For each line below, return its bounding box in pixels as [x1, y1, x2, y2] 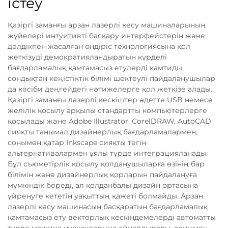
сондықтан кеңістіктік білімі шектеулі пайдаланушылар [8, 74, 215, 83]
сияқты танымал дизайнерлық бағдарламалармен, [8, 127, 197, 137]
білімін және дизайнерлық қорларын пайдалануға [8, 170, 197, 180]
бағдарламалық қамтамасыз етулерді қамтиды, [8, 63, 184, 73]
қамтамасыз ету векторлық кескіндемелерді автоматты [8, 213, 216, 222]
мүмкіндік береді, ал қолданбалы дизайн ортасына [8, 181, 198, 190]
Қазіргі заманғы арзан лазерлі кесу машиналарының [8, 20, 206, 30]
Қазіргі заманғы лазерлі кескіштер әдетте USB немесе [8, 95, 213, 105]
